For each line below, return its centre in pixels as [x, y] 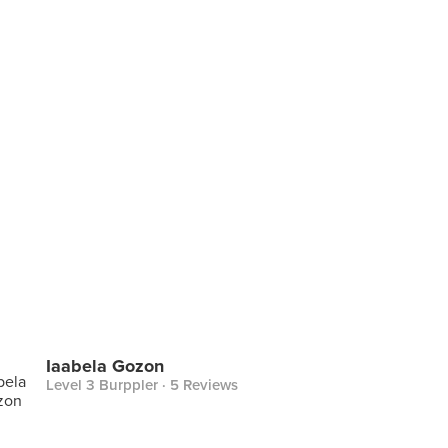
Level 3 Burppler [102, 385]
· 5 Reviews [198, 385]
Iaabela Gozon [105, 366]
